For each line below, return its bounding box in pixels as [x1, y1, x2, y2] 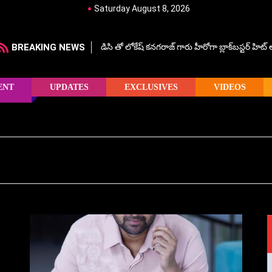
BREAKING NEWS [12, 42, 85, 53]
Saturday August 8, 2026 [94, 4, 190, 13]
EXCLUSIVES [124, 82, 178, 92]
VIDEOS [213, 82, 246, 92]
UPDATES [49, 82, 89, 92]
